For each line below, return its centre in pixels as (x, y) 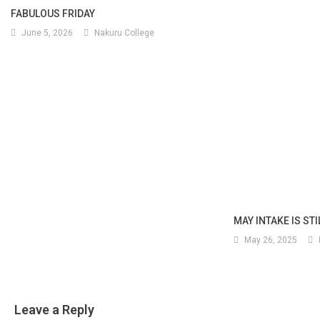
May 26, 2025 (270, 240)
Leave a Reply (54, 309)
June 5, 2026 (47, 32)
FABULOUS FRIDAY (53, 13)
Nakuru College (124, 32)
